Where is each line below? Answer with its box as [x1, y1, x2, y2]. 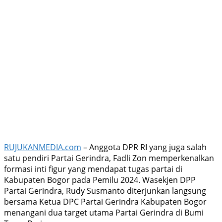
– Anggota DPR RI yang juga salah [81, 142, 207, 153]
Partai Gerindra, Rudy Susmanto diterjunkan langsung [4, 185, 206, 197]
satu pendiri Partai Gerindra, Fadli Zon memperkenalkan [4, 153, 214, 164]
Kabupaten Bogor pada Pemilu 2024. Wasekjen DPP [4, 174, 196, 186]
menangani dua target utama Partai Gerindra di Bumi [4, 207, 204, 219]
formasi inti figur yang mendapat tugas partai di [4, 164, 182, 175]
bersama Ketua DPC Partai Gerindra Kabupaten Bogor [4, 196, 207, 208]
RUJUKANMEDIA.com [4, 142, 81, 153]
